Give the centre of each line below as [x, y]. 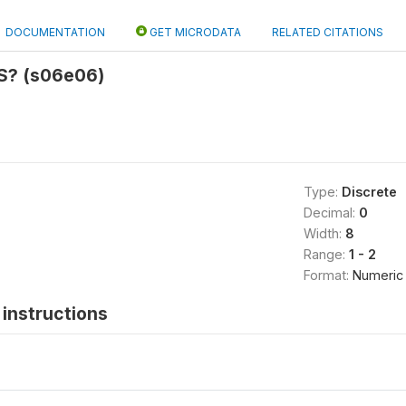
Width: [324, 233]
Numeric [377, 275]
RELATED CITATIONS [328, 32]
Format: [328, 275]
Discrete [369, 192]
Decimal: [331, 213]
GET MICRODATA [194, 32]
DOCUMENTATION [55, 32]
